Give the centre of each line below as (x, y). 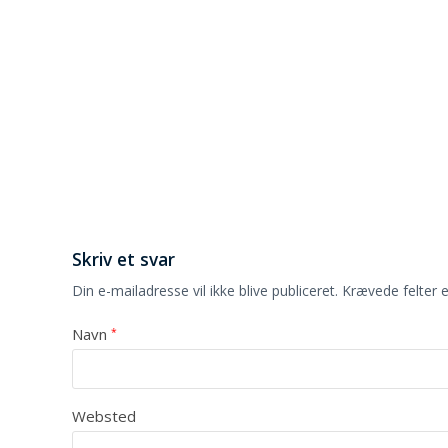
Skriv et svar (123, 259)
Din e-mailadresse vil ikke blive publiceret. (205, 290)
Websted (104, 415)
